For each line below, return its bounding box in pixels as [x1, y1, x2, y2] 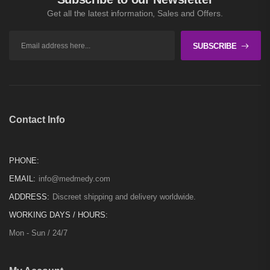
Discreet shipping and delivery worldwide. [52, 192, 196, 201]
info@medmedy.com [39, 174, 110, 183]
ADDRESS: [9, 192, 49, 201]
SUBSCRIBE [192, 41, 237, 51]
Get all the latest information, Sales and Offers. [47, 8, 223, 18]
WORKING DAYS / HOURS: [9, 210, 108, 219]
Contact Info [9, 115, 65, 125]
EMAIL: [9, 174, 36, 183]
